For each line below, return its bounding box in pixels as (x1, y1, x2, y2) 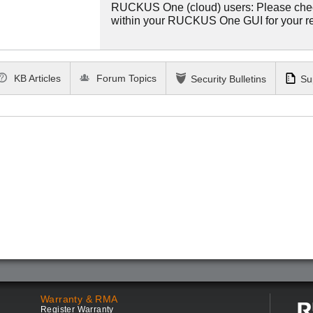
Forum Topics (94, 73, 157, 85)
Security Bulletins (191, 73, 266, 85)
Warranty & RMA (41, 293, 118, 305)
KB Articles (11, 73, 61, 85)
